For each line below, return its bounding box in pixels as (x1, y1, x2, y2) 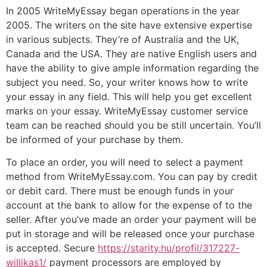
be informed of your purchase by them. (6, 133, 183, 145)
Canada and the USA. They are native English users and (6, 47, 257, 60)
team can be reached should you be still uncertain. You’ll (6, 119, 261, 131)
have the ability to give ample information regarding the (6, 61, 259, 74)
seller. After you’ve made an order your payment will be (6, 213, 256, 226)
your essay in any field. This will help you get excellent (6, 90, 252, 103)
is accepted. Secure (6, 242, 98, 254)
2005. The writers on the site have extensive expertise (6, 18, 252, 31)
